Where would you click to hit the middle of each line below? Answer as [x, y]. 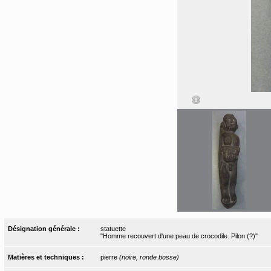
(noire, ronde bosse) [149, 257]
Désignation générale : [45, 228]
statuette [113, 228]
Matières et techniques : [47, 257]
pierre [109, 257]
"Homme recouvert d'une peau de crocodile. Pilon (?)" [179, 236]
